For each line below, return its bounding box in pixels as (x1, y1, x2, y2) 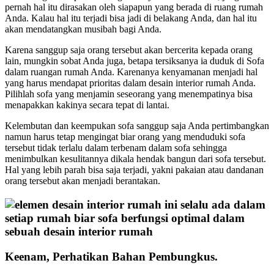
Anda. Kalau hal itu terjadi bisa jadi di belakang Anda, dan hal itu (5, 13, 257, 24)
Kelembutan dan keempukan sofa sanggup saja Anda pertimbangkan (5, 120, 269, 131)
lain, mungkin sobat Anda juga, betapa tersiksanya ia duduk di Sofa (5, 56, 264, 67)
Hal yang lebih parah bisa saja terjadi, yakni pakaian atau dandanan (5, 165, 264, 176)
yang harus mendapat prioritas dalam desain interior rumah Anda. (5, 78, 256, 89)
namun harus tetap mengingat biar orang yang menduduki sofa (5, 131, 245, 143)
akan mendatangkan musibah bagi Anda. (5, 24, 161, 35)
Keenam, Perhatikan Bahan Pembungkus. (5, 250, 218, 263)
